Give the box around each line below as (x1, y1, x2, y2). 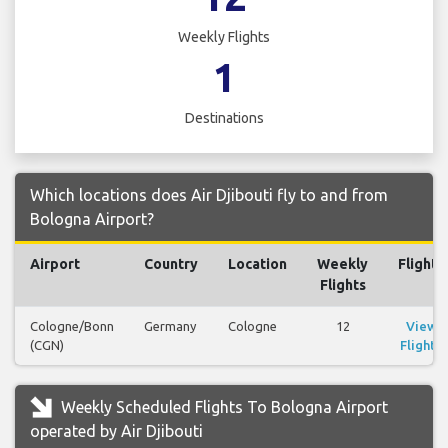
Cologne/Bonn (30, 319, 114, 334)
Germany (144, 319, 196, 334)
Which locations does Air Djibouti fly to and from (30, 186, 388, 205)
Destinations (184, 110, 264, 127)
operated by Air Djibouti (30, 422, 203, 441)
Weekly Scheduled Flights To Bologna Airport (57, 398, 388, 417)
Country (144, 256, 198, 273)
